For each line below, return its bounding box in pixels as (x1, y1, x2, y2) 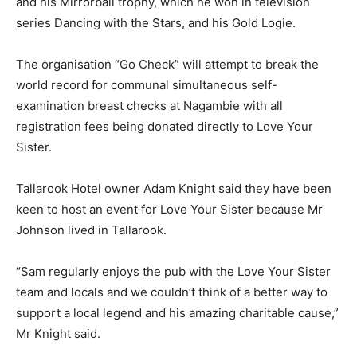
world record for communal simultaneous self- (16, 76, 277, 92)
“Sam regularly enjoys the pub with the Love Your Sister (16, 263, 331, 279)
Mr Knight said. (16, 325, 100, 341)
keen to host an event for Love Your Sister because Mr (16, 201, 323, 217)
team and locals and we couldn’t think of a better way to (16, 284, 328, 300)
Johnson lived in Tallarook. (16, 222, 167, 237)
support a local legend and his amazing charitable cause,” (16, 304, 339, 320)
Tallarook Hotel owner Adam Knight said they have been (16, 180, 331, 196)
